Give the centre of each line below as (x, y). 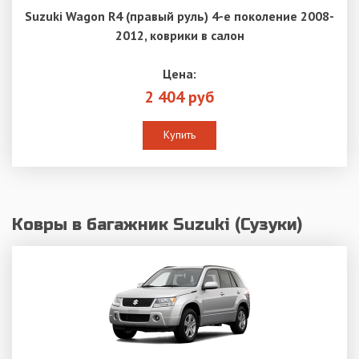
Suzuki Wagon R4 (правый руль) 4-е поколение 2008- (179, 16)
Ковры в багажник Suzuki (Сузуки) (157, 225)
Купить (179, 135)
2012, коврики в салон (179, 36)
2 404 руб (179, 97)
